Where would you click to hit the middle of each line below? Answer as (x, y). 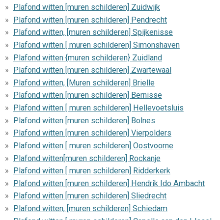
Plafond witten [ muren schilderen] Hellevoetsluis (98, 108)
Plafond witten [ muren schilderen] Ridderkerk (92, 171)
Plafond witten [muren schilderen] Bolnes (84, 120)
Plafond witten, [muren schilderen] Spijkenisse (93, 32)
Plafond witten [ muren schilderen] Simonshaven (96, 45)
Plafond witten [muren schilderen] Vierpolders (92, 133)
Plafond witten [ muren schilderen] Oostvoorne (93, 145)
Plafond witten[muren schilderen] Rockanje (87, 158)
